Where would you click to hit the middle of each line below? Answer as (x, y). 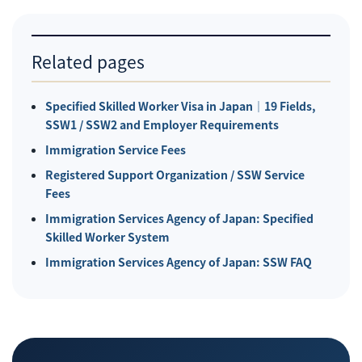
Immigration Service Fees (115, 150)
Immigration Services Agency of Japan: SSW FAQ (178, 262)
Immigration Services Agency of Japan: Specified (179, 219)
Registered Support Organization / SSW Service (175, 175)
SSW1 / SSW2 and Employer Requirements (162, 125)
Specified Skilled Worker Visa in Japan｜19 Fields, (180, 106)
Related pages (88, 62)
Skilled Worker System (107, 237)
